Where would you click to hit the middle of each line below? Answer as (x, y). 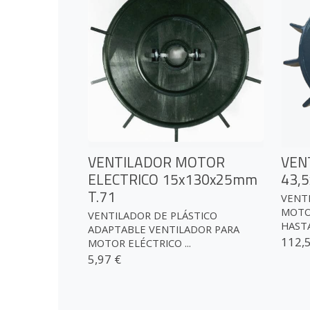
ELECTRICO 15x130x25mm (173, 179)
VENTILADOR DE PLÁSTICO (153, 216)
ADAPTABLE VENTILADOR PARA (164, 229)
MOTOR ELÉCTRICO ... (140, 243)
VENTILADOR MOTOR (157, 162)
